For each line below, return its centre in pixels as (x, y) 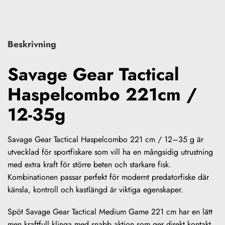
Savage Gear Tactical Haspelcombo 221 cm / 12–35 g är (105, 140)
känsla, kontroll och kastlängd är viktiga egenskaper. (95, 190)
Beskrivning (32, 44)
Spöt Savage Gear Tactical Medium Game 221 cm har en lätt (110, 211)
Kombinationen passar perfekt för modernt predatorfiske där (108, 177)
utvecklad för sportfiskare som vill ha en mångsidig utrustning (110, 152)
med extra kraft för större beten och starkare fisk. (89, 165)
